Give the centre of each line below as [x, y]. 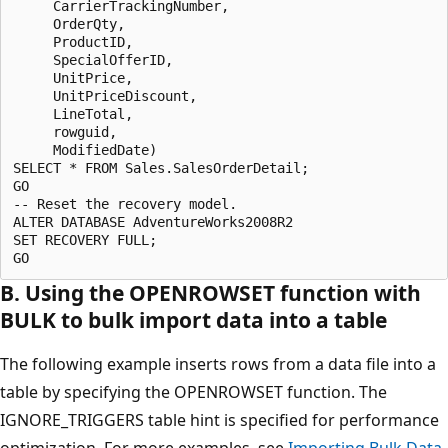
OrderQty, [73, 23]
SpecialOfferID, [97, 59]
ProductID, [77, 41]
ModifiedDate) [85, 149]
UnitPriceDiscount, [105, 95]
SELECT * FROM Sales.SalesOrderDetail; [161, 167]
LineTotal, [77, 113]
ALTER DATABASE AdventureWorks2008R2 [153, 221]
